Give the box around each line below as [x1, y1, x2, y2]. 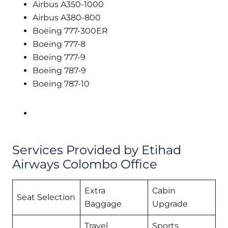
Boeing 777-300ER [33, 26, 108, 36]
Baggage [84, 198, 122, 209]
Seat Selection [17, 192, 75, 202]
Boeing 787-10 [33, 79, 90, 89]
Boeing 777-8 [33, 39, 85, 49]
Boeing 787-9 [33, 66, 86, 76]
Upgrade [152, 198, 188, 209]
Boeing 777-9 [33, 52, 85, 63]
